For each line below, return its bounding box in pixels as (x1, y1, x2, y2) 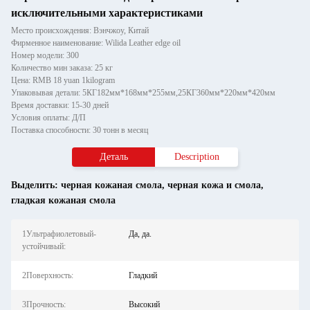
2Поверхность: (22, 271, 73, 280)
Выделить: (11, 180, 61, 190)
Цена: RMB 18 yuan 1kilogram (11, 75, 115, 85)
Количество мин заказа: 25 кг (11, 63, 113, 73)
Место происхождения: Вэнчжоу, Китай (11, 26, 149, 35)
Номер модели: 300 (11, 51, 79, 60)
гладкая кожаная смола (11, 195, 116, 206)
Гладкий (128, 271, 157, 280)
